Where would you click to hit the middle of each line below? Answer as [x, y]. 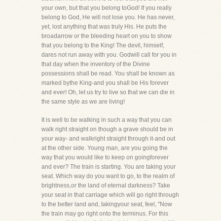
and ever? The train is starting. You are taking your [109, 167]
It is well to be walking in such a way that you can [107, 120]
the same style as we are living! [83, 102]
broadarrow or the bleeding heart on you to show [107, 36]
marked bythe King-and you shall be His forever [105, 83]
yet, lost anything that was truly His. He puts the [104, 27]
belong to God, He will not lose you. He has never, [108, 17]
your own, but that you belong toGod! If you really [107, 8]
